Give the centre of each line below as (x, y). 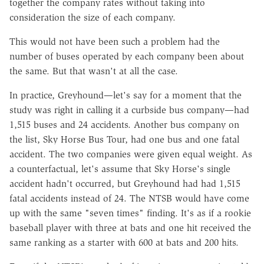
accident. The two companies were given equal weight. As (131, 154)
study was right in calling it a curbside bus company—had (129, 110)
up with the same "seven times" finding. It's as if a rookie (130, 213)
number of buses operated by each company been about (127, 56)
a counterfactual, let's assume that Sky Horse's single (120, 169)
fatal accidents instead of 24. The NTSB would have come (129, 198)
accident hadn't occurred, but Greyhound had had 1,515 (125, 183)
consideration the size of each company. (93, 17)
